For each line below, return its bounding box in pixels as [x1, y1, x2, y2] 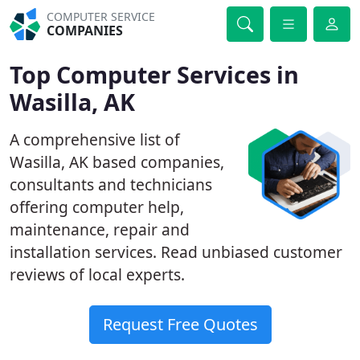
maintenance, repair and [10, 219, 190, 240]
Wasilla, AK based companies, [10, 151, 224, 173]
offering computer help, [10, 196, 184, 218]
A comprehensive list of [10, 129, 180, 150]
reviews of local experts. [10, 264, 185, 285]
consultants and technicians [10, 174, 212, 195]
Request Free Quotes [102, 313, 258, 335]
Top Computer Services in [10, 59, 299, 90]
